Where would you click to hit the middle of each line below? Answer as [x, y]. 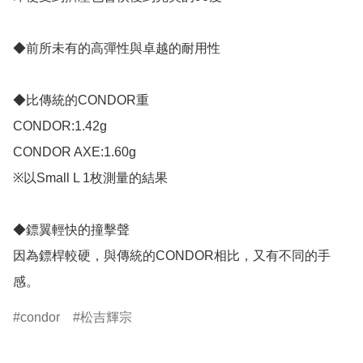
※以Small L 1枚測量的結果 [90, 178]
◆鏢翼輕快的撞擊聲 [71, 230]
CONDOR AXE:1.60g [75, 152]
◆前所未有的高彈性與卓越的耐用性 [117, 49]
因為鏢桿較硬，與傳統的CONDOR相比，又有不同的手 [172, 256]
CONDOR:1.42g [60, 126]
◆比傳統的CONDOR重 [81, 100]
